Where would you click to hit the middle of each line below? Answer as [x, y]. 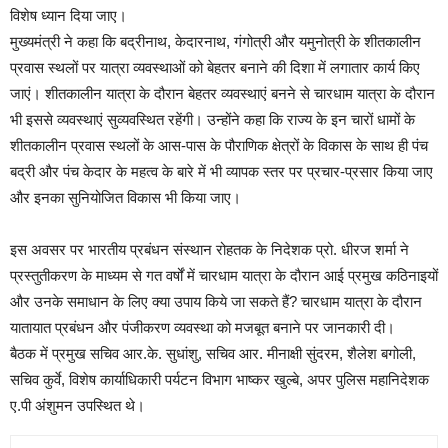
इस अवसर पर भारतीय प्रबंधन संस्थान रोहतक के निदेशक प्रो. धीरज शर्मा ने [209, 249]
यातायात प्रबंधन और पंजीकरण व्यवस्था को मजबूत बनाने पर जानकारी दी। [202, 327]
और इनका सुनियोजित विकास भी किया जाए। [125, 197]
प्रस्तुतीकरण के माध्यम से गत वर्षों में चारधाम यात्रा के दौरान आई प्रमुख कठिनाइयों [224, 275]
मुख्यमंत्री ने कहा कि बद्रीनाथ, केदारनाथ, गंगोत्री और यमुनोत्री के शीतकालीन [215, 41]
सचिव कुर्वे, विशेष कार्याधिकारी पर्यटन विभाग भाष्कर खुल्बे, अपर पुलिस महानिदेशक [219, 379]
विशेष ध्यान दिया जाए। [68, 15]
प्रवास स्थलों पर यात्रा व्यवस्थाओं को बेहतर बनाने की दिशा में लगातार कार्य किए [215, 67]
